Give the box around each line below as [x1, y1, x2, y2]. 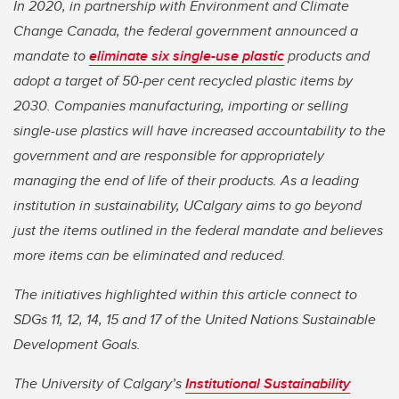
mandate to [13, 45, 89, 67]
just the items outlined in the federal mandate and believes [13, 220, 383, 241]
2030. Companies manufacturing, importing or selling [13, 95, 348, 117]
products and [284, 45, 370, 67]
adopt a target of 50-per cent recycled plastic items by [13, 70, 353, 92]
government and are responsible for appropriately [13, 145, 324, 167]
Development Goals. [13, 334, 147, 355]
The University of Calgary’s [13, 373, 185, 395]
